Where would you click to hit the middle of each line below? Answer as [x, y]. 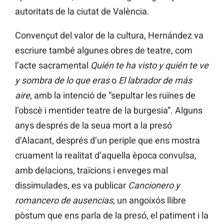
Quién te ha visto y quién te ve [149, 65]
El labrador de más [155, 80]
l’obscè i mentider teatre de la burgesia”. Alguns [109, 110]
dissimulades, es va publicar [71, 185]
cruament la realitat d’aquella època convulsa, [106, 155]
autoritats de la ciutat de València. [82, 11]
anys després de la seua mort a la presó [93, 125]
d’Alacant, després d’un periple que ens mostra [107, 140]
